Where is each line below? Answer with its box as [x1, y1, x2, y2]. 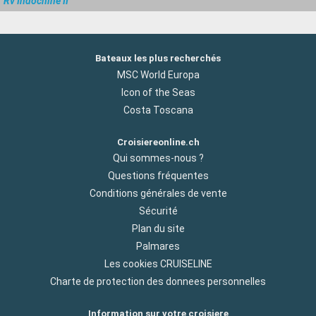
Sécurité [138, 205, 178, 217]
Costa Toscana [123, 104, 193, 116]
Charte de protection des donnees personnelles [50, 275, 266, 287]
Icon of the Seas [121, 86, 195, 98]
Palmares [136, 240, 180, 252]
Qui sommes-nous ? [112, 152, 204, 164]
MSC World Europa [116, 68, 200, 80]
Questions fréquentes [107, 169, 209, 181]
